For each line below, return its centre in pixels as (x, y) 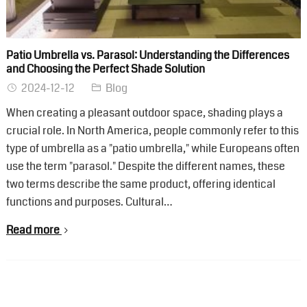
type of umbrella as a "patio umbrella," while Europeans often (152, 148)
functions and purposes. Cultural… (89, 201)
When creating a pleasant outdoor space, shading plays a (144, 112)
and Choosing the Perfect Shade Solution (105, 69)
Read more (33, 230)
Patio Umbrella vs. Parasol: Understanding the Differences (147, 55)
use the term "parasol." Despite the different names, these (145, 166)
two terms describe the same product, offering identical (140, 184)
